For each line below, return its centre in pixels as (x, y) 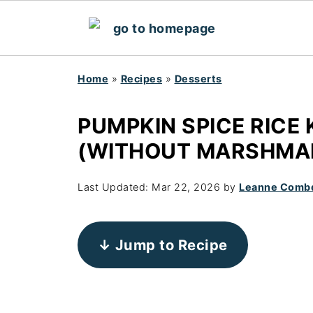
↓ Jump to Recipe (162, 245)
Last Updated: (115, 187)
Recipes (141, 79)
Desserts (198, 79)
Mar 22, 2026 (186, 187)
